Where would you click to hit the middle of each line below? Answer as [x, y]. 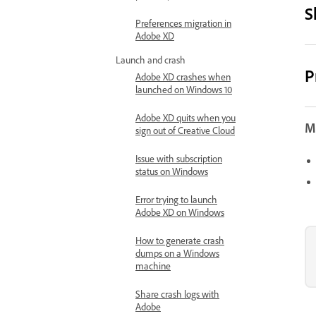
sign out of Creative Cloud [185, 130]
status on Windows [172, 171]
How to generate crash [180, 240]
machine [153, 266]
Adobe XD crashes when [183, 77]
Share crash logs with [177, 294]
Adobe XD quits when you [186, 117]
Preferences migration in [183, 23]
